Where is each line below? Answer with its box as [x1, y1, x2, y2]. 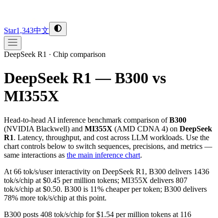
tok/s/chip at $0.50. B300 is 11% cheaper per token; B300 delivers [4, 184, 207, 193]
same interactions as [4, 150, 65, 159]
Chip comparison [53, 50, 106, 58]
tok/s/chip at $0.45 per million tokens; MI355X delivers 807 [4, 176, 187, 184]
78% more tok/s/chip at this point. [4, 193, 107, 202]
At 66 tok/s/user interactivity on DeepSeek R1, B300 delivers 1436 [4, 167, 209, 176]
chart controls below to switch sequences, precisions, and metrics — [4, 142, 212, 150]
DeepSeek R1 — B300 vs [4, 69, 166, 87]
